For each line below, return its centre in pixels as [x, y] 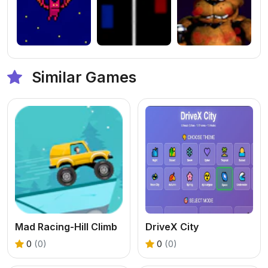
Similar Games [82, 77]
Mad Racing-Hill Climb [66, 226]
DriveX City [172, 226]
